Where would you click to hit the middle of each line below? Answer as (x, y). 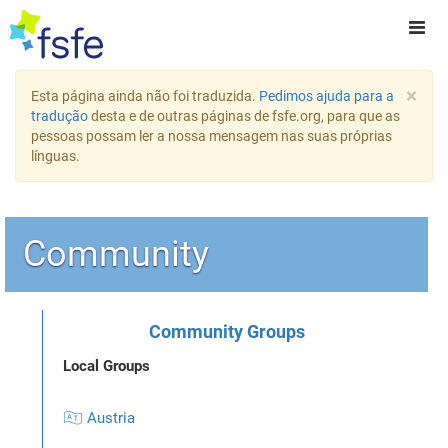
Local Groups (107, 366)
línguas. (55, 156)
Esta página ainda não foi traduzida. (145, 96)
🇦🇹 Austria (99, 418)
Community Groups (226, 332)
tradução (59, 116)
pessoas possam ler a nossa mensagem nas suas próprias (211, 136)
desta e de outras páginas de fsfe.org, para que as (244, 116)
